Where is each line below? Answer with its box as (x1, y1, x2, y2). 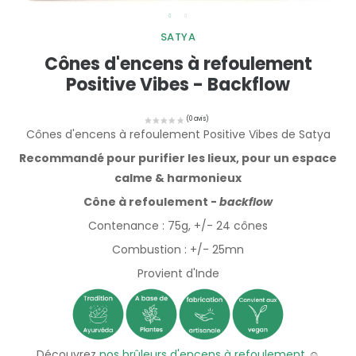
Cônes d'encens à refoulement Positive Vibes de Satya (25, 126, 331, 143)
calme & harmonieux (114, 170, 242, 187)
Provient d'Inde (137, 265, 219, 282)
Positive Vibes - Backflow (66, 72, 290, 97)
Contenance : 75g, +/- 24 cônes (88, 218, 268, 234)
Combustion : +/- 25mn (112, 242, 244, 258)
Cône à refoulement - (83, 194, 219, 211)
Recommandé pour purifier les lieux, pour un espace (19, 150, 337, 167)
